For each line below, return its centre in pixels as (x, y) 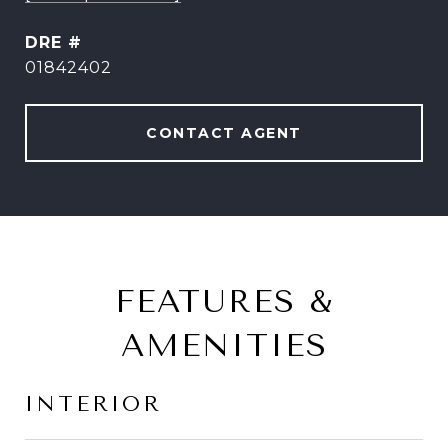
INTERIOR (93, 404)
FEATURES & (224, 301)
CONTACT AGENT (224, 133)
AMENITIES (224, 345)
